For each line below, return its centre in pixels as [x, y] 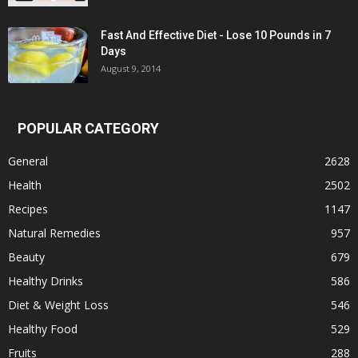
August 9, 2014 [131, 68]
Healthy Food [43, 328]
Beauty [26, 257]
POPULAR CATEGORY [88, 128]
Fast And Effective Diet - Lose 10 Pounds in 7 [216, 35]
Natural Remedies [54, 233]
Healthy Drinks [46, 280]
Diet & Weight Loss [58, 304]
